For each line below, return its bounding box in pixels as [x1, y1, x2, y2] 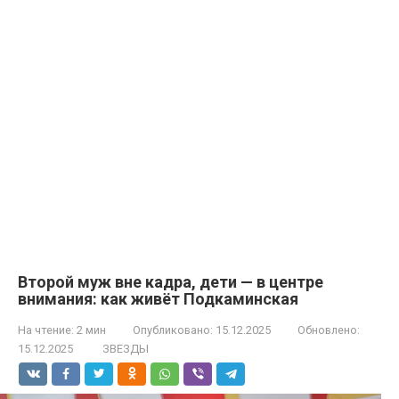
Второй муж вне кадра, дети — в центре [18, 272, 323, 291]
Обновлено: [297, 322, 360, 337]
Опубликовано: [133, 322, 213, 337]
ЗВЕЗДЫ [102, 341, 149, 355]
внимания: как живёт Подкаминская [18, 289, 298, 308]
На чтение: [18, 322, 74, 337]
